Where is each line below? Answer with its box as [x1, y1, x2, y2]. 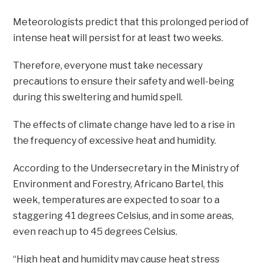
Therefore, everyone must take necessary [13, 59, 203, 71]
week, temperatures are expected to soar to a [13, 194, 220, 205]
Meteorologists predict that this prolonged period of [13, 16, 249, 28]
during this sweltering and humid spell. [13, 91, 183, 103]
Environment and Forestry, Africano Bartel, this [13, 178, 224, 190]
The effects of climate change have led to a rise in [13, 119, 235, 130]
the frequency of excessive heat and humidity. [13, 134, 217, 146]
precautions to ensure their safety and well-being [13, 75, 235, 87]
